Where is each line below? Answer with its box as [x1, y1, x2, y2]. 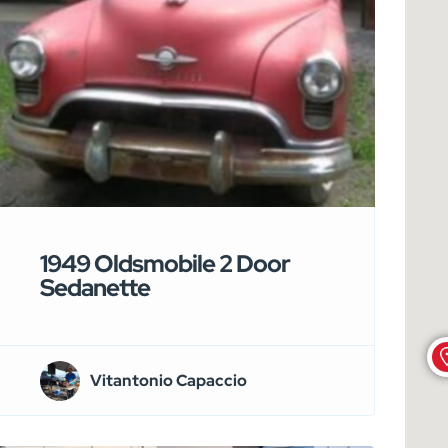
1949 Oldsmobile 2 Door [39, 248, 290, 280]
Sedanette [39, 272, 150, 304]
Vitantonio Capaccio [89, 369, 247, 391]
